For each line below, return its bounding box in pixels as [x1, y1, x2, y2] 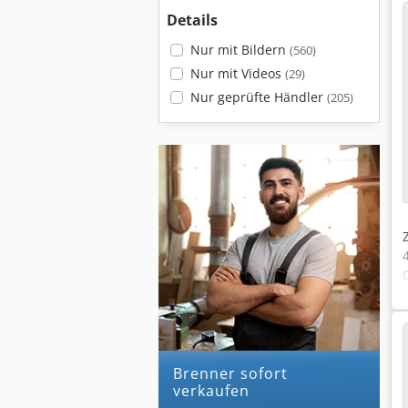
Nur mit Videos [189, 65, 285, 82]
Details [167, 10, 218, 30]
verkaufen [173, 380, 250, 401]
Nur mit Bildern [189, 41, 290, 58]
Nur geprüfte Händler [189, 88, 327, 106]
